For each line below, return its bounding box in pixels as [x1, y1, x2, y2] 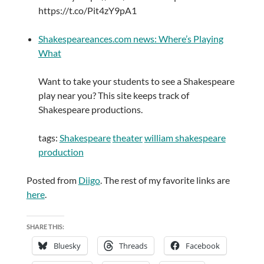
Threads [118, 240, 147, 252]
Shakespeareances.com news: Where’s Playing [38, 33, 223, 45]
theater [112, 132, 143, 144]
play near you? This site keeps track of [38, 90, 189, 101]
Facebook [185, 240, 220, 252]
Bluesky [53, 240, 81, 252]
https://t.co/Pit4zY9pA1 [38, 5, 137, 16]
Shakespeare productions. [38, 104, 143, 115]
